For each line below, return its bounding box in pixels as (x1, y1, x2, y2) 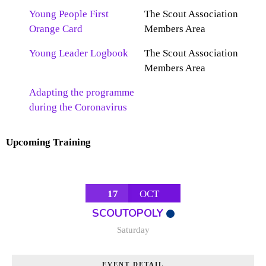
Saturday (116, 224, 150, 235)
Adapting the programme (29, 87, 134, 99)
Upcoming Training (6, 137, 91, 148)
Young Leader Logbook (29, 47, 128, 59)
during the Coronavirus (29, 102, 127, 113)
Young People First (29, 8, 109, 20)
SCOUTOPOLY (91, 205, 163, 220)
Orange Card (29, 23, 83, 35)
